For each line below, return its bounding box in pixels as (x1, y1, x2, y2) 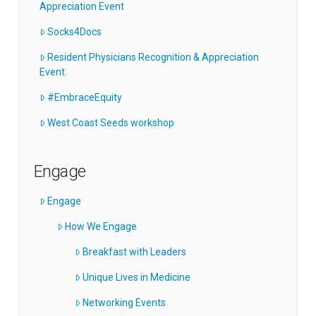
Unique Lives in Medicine (83, 272, 191, 284)
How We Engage (65, 220, 138, 232)
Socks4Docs (47, 26, 102, 38)
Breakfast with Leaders (83, 246, 187, 258)
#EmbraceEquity (47, 92, 123, 104)
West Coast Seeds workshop (47, 117, 175, 129)
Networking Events (83, 297, 166, 309)
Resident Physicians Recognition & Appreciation (47, 51, 260, 63)
